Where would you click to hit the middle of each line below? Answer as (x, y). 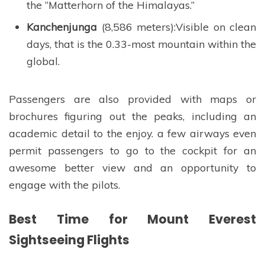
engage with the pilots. (64, 184)
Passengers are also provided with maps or (132, 98)
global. (43, 61)
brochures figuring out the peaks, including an (132, 116)
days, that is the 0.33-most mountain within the (141, 43)
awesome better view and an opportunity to (132, 167)
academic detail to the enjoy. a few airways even (132, 133)
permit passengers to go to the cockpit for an (132, 150)
